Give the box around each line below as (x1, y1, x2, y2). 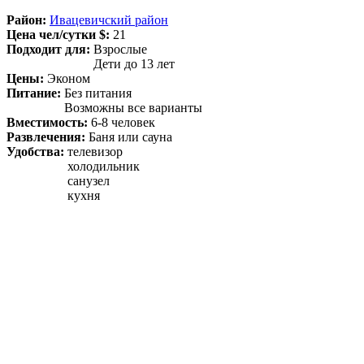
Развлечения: (6, 129, 89, 144)
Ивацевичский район (50, 12, 168, 27)
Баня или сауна (89, 129, 172, 144)
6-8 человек (91, 115, 155, 129)
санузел (67, 173, 110, 188)
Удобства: (6, 144, 67, 158)
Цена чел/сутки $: (6, 27, 113, 41)
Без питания (64, 85, 132, 100)
